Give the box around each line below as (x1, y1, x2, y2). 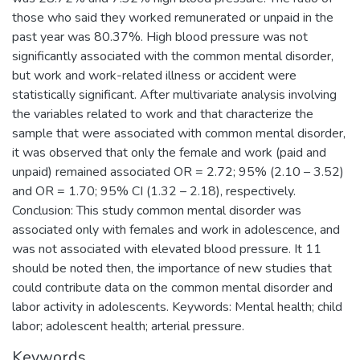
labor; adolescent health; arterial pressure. (12, 317, 244, 335)
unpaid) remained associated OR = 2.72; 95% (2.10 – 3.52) (12, 162, 344, 181)
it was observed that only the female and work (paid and (12, 143, 326, 162)
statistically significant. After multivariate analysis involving (12, 85, 337, 104)
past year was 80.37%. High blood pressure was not (12, 27, 308, 46)
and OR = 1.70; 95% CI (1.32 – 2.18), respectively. (12, 182, 296, 200)
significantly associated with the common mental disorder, (12, 47, 333, 65)
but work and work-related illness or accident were (12, 66, 297, 84)
